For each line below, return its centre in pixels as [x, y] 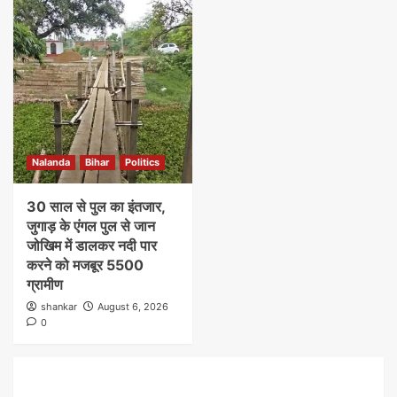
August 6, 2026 [133, 307]
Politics [142, 163]
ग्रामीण [45, 285]
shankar [59, 307]
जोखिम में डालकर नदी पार [92, 246]
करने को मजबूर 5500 [85, 265]
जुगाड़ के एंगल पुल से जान [91, 226]
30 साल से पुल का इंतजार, [96, 207]
